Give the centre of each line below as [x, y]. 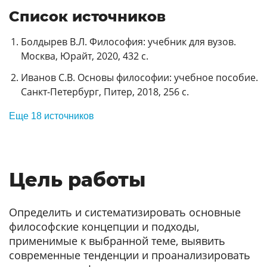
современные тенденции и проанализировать [130, 255]
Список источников [87, 16]
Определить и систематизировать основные [125, 212]
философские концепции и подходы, [104, 227]
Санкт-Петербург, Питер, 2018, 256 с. [105, 91]
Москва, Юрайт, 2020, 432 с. [85, 56]
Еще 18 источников [52, 116]
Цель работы [77, 180]
